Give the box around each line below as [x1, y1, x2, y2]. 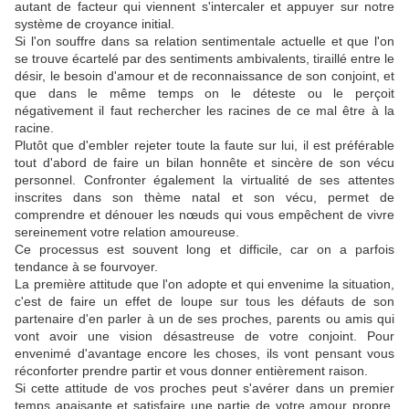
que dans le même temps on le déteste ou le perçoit [15, 86, 394, 101]
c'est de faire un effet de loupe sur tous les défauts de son [15, 294, 394, 309]
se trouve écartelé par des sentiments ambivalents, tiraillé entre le [15, 51, 394, 67]
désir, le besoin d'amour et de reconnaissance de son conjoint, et [15, 68, 394, 84]
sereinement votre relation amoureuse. [15, 225, 239, 240]
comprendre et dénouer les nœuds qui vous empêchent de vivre [15, 207, 394, 223]
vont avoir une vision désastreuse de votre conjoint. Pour [15, 329, 394, 344]
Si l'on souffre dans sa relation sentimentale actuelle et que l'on [15, 34, 394, 49]
